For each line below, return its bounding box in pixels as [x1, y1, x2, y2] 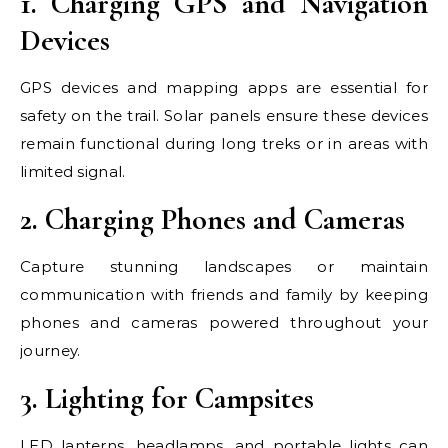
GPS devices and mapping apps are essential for [20, 78, 428, 97]
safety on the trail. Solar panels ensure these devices [20, 106, 428, 125]
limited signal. [20, 162, 126, 181]
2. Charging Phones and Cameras [20, 201, 405, 238]
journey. [20, 341, 81, 360]
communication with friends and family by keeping [20, 285, 428, 304]
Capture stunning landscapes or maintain [20, 257, 428, 276]
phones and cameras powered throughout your [20, 313, 428, 332]
